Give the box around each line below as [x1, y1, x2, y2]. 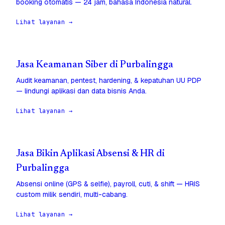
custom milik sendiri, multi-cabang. [16, 190, 128, 199]
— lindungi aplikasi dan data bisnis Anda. [16, 86, 147, 96]
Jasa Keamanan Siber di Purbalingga [16, 60, 173, 70]
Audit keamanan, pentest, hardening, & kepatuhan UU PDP [16, 76, 201, 85]
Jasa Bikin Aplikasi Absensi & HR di [16, 149, 165, 159]
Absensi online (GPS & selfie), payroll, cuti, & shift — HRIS [16, 179, 200, 189]
